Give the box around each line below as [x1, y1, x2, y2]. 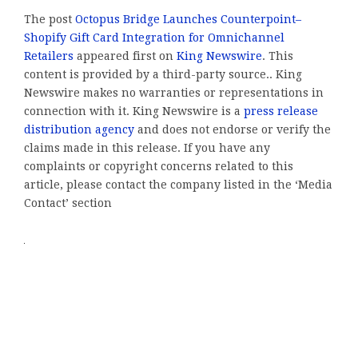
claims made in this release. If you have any [24, 141, 270, 155]
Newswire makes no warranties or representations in [24, 86, 324, 100]
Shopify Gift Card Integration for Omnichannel [24, 31, 284, 45]
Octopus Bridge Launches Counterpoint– [75, 13, 301, 26]
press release [244, 105, 318, 118]
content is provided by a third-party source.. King [24, 68, 302, 82]
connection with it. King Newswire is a [24, 105, 244, 118]
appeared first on [74, 50, 177, 63]
